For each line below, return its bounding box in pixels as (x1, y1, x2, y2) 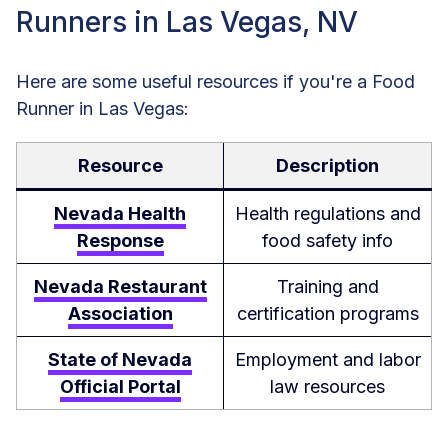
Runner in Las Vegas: (16, 98, 189, 120)
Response (76, 230, 164, 252)
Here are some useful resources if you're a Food (16, 71, 415, 93)
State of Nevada (48, 349, 192, 371)
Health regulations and (234, 203, 421, 225)
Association (67, 303, 173, 325)
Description (276, 155, 379, 177)
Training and (276, 276, 379, 298)
